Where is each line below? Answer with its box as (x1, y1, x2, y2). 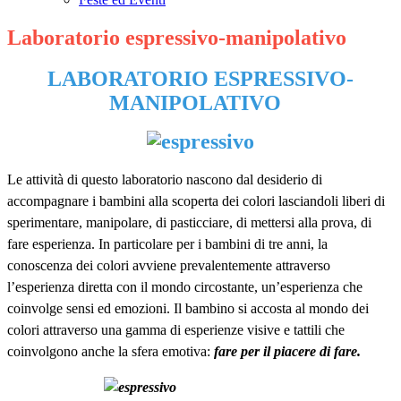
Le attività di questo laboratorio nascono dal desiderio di (7, 172, 322, 188)
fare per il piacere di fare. (214, 344, 361, 360)
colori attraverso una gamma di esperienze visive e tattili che (7, 322, 345, 338)
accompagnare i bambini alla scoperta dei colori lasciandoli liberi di (7, 193, 385, 209)
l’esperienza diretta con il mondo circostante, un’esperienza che (7, 279, 363, 295)
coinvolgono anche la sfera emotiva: (7, 344, 214, 360)
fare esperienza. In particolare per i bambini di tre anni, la (7, 236, 328, 252)
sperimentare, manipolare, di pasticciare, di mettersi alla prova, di (7, 215, 371, 231)
